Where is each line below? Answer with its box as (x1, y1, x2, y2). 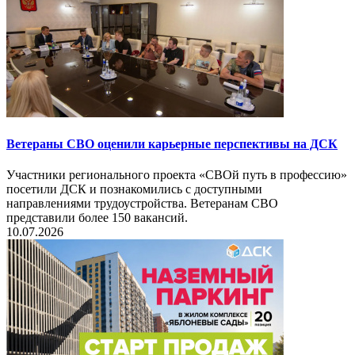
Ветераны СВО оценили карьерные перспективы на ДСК (6, 136, 338, 151)
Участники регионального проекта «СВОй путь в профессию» (6, 168, 347, 182)
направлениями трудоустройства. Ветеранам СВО (6, 197, 278, 211)
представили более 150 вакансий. (6, 211, 188, 225)
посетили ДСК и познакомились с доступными (6, 182, 262, 197)
